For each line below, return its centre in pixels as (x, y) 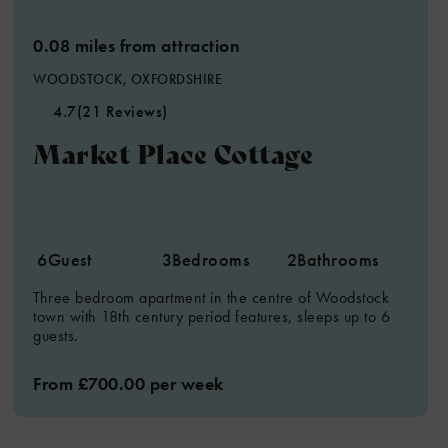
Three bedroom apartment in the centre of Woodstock (211, 297)
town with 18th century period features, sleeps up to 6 (212, 316)
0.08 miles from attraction (137, 45)
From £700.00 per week (128, 383)
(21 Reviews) (122, 111)
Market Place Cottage (173, 152)
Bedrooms (211, 259)
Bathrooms (338, 259)
